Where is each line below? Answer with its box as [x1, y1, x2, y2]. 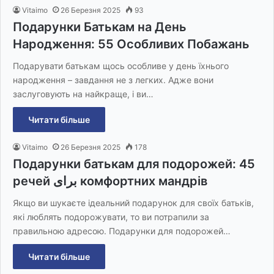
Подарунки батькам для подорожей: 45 [13, 157, 255, 172]
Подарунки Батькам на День [13, 20, 187, 35]
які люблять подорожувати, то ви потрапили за [13, 212, 209, 223]
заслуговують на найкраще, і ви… [13, 89, 154, 100]
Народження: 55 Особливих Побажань [13, 37, 250, 52]
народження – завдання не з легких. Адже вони [13, 75, 213, 86]
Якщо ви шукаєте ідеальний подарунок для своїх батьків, [13, 198, 254, 209]
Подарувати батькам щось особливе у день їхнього [13, 61, 229, 72]
